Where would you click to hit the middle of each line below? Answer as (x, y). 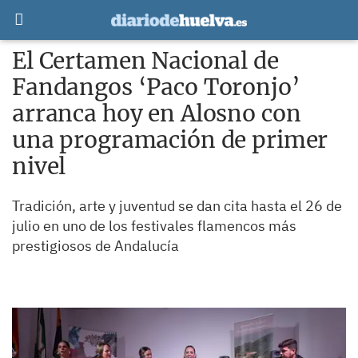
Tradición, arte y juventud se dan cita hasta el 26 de (177, 206)
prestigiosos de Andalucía (95, 246)
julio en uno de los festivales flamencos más (154, 226)
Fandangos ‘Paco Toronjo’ (156, 87)
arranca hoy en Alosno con (157, 113)
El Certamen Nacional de (145, 61)
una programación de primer (170, 140)
